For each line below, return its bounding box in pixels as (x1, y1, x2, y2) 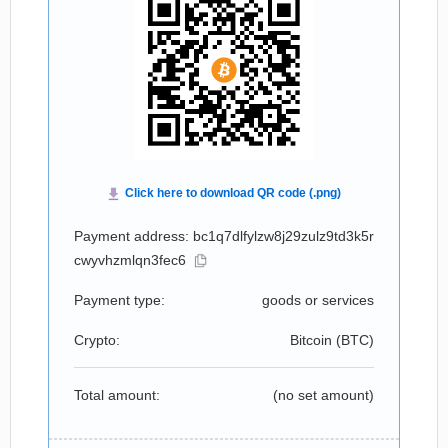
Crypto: (74, 332, 120, 348)
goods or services (262, 292, 374, 308)
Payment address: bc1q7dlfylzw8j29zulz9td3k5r (74, 228, 374, 244)
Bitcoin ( (290, 332, 341, 348)
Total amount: (74, 387, 160, 403)
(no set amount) (273, 387, 374, 403)
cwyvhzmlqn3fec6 (74, 252, 186, 268)
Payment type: (74, 292, 165, 308)
